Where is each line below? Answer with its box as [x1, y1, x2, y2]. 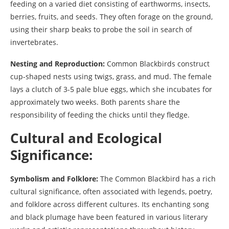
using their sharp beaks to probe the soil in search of [10, 24, 192, 34]
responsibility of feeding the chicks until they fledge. [10, 109, 190, 120]
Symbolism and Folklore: [10, 173, 98, 184]
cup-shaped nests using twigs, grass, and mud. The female [10, 71, 212, 81]
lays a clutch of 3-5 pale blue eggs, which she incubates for [10, 84, 212, 94]
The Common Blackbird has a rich [98, 173, 216, 184]
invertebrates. [10, 37, 58, 47]
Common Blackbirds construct [105, 58, 210, 68]
